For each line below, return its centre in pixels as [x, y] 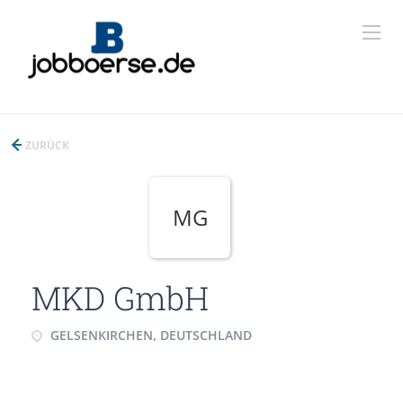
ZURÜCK [46, 145]
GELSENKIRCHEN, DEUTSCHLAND [149, 335]
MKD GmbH [120, 298]
